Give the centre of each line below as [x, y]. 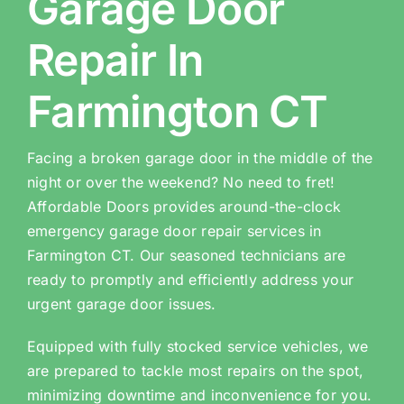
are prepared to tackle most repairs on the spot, [195, 371]
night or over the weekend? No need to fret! [181, 182]
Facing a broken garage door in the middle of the [200, 158]
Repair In [115, 60]
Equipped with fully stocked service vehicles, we [197, 346]
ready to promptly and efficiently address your [190, 280]
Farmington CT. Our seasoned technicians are [186, 255]
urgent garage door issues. [121, 304]
